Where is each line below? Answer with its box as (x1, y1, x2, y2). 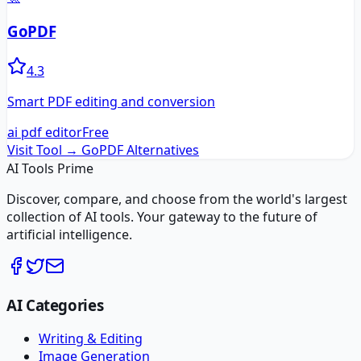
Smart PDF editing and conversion (7, 92, 215, 110)
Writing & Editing (39, 330, 143, 348)
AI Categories (6, 294, 104, 315)
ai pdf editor (7, 122, 82, 141)
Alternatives (123, 140, 199, 159)
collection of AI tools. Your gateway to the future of (6, 207, 317, 226)
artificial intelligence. (6, 225, 132, 243)
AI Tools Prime (6, 159, 93, 177)
